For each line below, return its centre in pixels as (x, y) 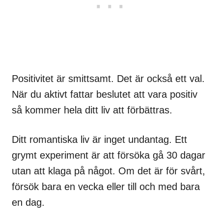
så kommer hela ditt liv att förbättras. (92, 110)
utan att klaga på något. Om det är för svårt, (109, 171)
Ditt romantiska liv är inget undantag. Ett (99, 140)
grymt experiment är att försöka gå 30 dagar (109, 155)
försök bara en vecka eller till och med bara (106, 187)
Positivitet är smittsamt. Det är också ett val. (108, 79)
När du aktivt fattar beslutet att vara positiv (105, 95)
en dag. (28, 203)
